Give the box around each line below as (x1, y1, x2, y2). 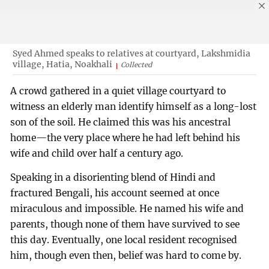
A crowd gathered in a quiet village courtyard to (10, 85, 226, 97)
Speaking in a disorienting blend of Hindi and (10, 172, 216, 184)
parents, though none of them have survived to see (10, 219, 240, 231)
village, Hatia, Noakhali (12, 58, 112, 70)
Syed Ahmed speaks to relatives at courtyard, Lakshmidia (12, 47, 250, 59)
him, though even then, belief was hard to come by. (10, 250, 242, 262)
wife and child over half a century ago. (10, 148, 184, 160)
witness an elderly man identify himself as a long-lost (10, 101, 257, 113)
